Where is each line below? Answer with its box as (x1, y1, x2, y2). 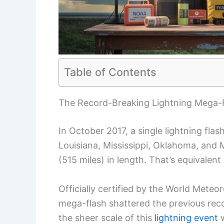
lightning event (154, 212, 218, 223)
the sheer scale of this (58, 212, 154, 223)
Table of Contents (64, 65, 156, 78)
